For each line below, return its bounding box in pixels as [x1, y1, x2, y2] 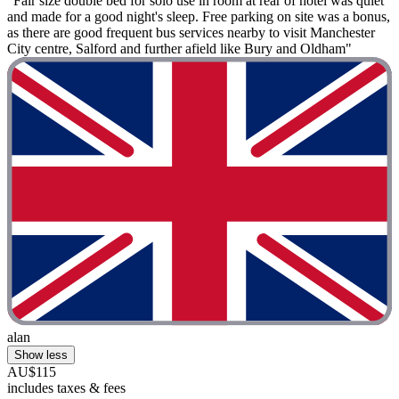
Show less [14, 348, 68, 362]
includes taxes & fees [7, 380, 126, 396]
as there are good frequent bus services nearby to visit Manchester [7, 24, 375, 40]
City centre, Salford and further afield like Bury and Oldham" [7, 40, 352, 56]
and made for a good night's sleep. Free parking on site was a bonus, [7, 8, 390, 24]
